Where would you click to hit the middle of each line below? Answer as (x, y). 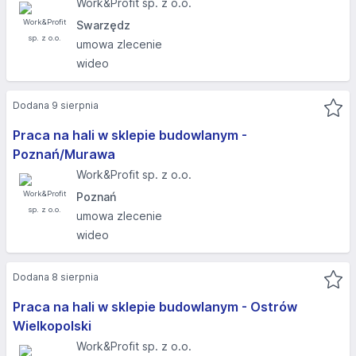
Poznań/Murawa (64, 154)
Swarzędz (103, 25)
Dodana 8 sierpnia (56, 277)
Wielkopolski (52, 326)
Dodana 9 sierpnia (56, 105)
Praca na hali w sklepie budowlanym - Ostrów (155, 307)
